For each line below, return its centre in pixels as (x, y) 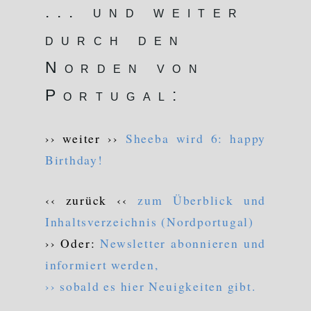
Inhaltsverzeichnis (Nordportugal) (149, 221)
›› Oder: (73, 243)
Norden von (125, 67)
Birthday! (74, 160)
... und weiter (145, 12)
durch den (115, 40)
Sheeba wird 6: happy (196, 138)
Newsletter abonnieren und (183, 243)
